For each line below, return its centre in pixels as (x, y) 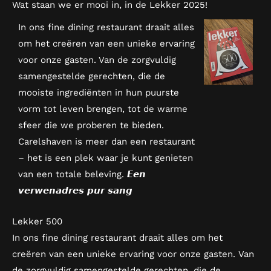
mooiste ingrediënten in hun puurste (99, 92)
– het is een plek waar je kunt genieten (106, 158)
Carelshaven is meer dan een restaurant (106, 141)
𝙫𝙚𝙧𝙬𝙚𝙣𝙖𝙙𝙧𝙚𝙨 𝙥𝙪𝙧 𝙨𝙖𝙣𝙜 (75, 190)
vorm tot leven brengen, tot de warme (103, 109)
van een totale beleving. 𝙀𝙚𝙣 (82, 174)
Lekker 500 (37, 222)
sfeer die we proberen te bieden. (91, 125)
